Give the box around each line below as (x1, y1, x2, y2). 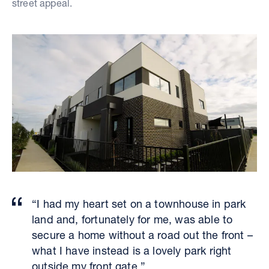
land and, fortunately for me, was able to (32, 212, 233, 226)
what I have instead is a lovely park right (32, 243, 232, 257)
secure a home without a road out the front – (32, 228, 253, 241)
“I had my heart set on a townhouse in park (32, 196, 246, 210)
